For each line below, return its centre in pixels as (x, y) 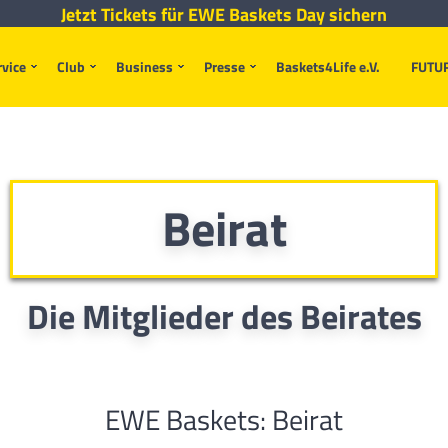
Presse (224, 66)
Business (144, 66)
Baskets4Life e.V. (328, 66)
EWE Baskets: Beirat (224, 419)
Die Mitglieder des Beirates (224, 316)
